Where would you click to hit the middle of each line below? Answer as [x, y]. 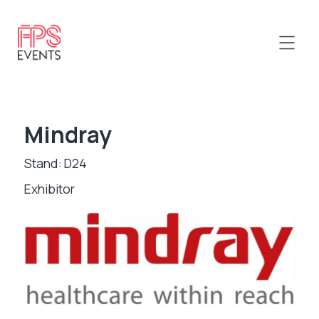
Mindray [68, 135]
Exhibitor [49, 189]
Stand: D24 [55, 163]
